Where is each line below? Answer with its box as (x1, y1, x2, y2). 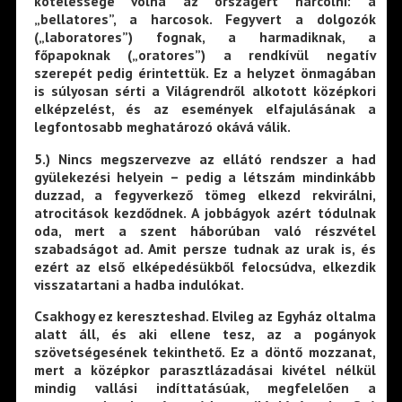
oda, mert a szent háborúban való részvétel (33, 221, 376, 240)
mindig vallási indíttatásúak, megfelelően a (33, 379, 376, 398)
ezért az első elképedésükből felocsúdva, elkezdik (33, 257, 376, 275)
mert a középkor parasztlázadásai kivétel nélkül (33, 361, 376, 380)
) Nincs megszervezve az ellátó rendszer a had (45, 149, 376, 168)
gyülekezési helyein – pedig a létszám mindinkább (33, 167, 376, 186)
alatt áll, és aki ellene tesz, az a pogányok (33, 325, 376, 344)
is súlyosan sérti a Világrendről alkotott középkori (33, 82, 376, 100)
